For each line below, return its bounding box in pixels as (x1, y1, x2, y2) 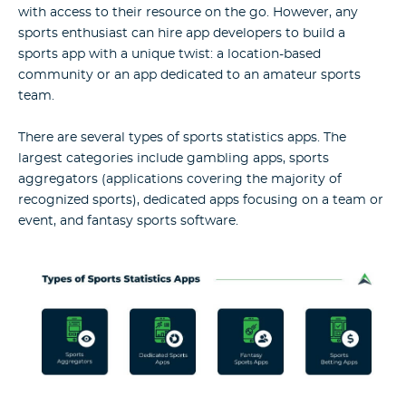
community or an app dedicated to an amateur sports (18, 68, 361, 82)
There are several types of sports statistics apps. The (18, 130, 346, 144)
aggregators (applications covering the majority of (18, 172, 342, 186)
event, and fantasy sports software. (18, 214, 238, 227)
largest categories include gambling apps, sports (18, 151, 329, 165)
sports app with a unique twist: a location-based (18, 47, 321, 61)
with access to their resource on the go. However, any (18, 5, 358, 19)
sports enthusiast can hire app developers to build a (18, 26, 345, 40)
